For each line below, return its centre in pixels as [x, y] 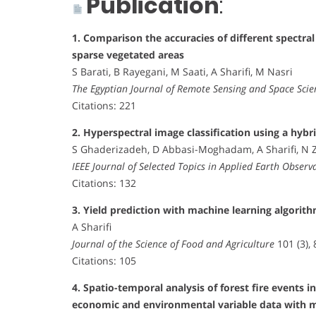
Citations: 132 [104, 183]
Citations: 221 [104, 105]
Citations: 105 [104, 260]
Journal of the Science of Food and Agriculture [173, 243]
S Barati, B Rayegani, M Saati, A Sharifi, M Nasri [182, 71]
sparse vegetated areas [128, 54]
